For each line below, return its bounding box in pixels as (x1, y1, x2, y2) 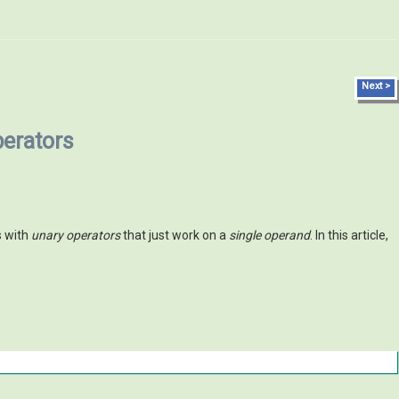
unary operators (31, 228, 120, 242)
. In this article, (310, 228, 388, 242)
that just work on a (120, 228, 229, 242)
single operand (229, 228, 310, 242)
